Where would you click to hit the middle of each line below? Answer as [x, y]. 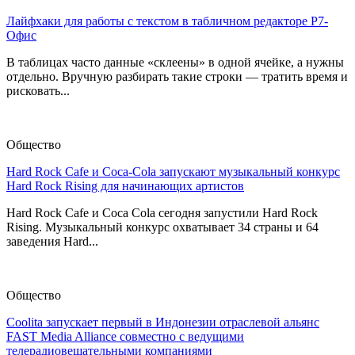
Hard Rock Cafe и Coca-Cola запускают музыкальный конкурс [173, 172]
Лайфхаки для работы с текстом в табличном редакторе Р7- [167, 21]
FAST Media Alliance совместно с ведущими [125, 337]
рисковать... [38, 91]
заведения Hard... [52, 242]
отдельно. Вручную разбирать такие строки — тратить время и [177, 77]
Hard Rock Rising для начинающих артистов [125, 186]
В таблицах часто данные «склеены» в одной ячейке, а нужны [175, 63]
